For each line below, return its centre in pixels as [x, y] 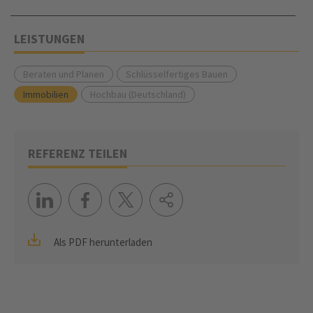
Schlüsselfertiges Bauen [177, 74]
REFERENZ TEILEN [78, 154]
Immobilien [46, 95]
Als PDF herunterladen [102, 242]
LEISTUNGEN [49, 39]
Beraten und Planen [64, 74]
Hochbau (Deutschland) [138, 95]
